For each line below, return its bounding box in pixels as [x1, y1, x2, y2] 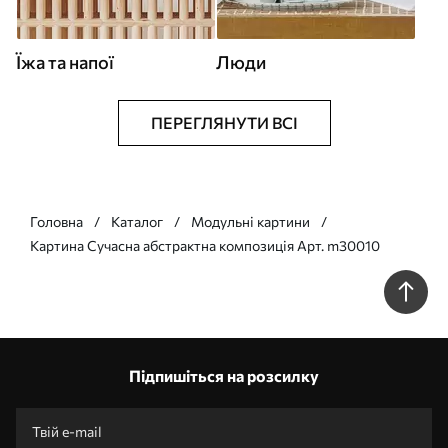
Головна [30, 213, 83, 230]
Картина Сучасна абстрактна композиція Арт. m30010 [30, 237, 380, 254]
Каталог [111, 213, 163, 230]
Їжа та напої [16, 51, 114, 73]
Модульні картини [191, 213, 310, 230]
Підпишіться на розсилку [129, 366, 319, 385]
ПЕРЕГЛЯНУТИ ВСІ [150, 113, 298, 132]
